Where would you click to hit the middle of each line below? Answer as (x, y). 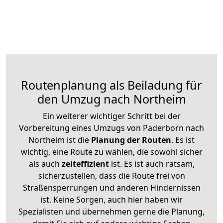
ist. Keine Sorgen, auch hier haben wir (111, 199)
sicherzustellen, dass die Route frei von (111, 175)
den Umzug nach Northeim (111, 99)
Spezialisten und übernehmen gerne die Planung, (111, 211)
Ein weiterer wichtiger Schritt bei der (111, 116)
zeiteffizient (85, 164)
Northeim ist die (59, 140)
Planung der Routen (130, 140)
